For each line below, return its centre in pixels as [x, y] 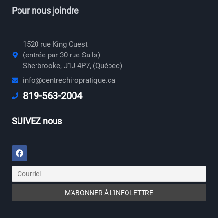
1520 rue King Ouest [55, 45]
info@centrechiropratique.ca [69, 81]
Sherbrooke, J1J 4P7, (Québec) [72, 66]
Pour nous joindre [45, 11]
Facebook [36, 149]
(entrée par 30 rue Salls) [61, 55]
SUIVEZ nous [37, 121]
